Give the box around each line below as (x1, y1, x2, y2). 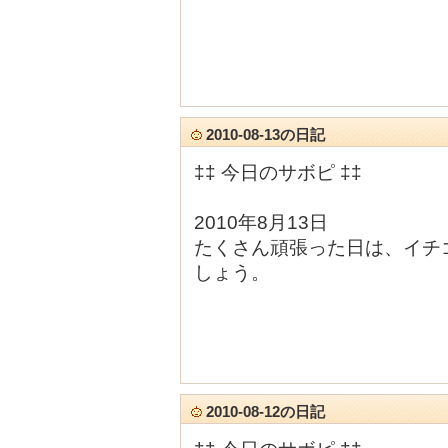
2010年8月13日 (194, 212, 328, 233)
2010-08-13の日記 (202, 126, 325, 143)
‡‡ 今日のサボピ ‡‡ (194, 162, 362, 183)
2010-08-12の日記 (202, 403, 325, 420)
